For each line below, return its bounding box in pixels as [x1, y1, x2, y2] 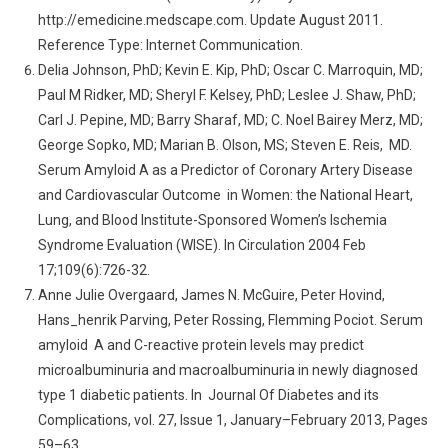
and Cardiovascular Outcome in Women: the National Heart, [37, 187, 413, 203]
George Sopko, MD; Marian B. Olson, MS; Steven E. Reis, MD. [37, 137, 412, 153]
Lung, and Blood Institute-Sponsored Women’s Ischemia [37, 212, 387, 228]
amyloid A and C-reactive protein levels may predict [37, 337, 364, 353]
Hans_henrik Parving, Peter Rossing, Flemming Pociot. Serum [37, 312, 423, 328]
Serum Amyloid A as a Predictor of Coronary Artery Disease [37, 162, 413, 178]
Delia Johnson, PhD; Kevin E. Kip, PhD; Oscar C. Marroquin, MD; [37, 62, 423, 78]
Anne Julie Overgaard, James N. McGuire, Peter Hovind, [37, 287, 385, 303]
